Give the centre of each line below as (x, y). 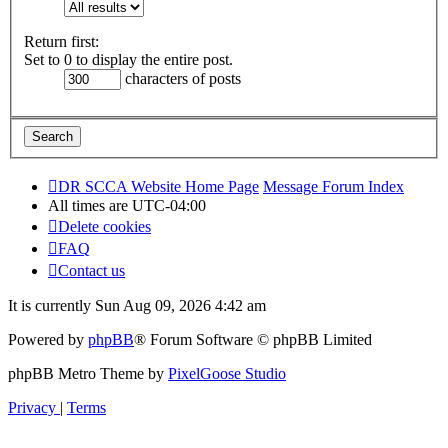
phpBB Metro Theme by (88, 373)
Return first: (61, 42)
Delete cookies (104, 226)
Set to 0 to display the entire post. (128, 60)
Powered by (48, 339)
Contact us (91, 270)
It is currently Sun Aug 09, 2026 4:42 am (137, 305)
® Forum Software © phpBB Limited (253, 339)
